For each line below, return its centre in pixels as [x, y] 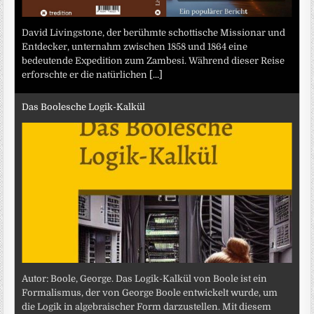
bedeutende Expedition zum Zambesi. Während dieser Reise [153, 60]
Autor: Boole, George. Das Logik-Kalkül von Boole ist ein [145, 278]
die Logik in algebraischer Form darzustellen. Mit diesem [147, 306]
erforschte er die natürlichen [86, 74]
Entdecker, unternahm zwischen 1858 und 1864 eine [135, 46]
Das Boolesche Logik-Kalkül [84, 107]
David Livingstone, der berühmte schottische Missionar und [154, 32]
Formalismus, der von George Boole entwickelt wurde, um [150, 292]
